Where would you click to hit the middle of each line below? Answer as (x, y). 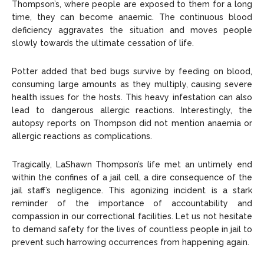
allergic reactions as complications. (82, 136)
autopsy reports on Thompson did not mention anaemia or (132, 123)
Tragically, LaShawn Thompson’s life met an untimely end (132, 165)
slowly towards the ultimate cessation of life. (103, 43)
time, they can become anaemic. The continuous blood (132, 17)
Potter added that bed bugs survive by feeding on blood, (132, 72)
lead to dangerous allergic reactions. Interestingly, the (132, 110)
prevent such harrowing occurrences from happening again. (131, 242)
